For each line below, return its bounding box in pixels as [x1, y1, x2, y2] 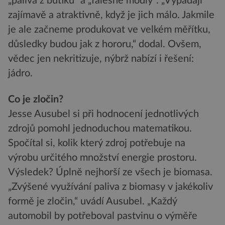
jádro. [8, 68, 33, 79]
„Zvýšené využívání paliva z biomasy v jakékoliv [8, 181, 213, 192]
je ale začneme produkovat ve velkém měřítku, [8, 25, 210, 35]
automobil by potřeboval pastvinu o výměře [8, 210, 197, 221]
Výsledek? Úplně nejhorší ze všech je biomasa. [8, 167, 212, 177]
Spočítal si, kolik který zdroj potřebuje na [8, 138, 185, 148]
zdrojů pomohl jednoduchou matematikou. [8, 123, 192, 134]
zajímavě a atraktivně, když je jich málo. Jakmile [8, 10, 214, 21]
